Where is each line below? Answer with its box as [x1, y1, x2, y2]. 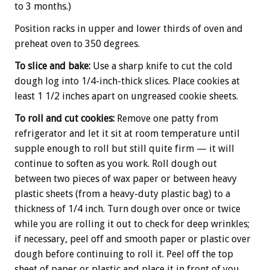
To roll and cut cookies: [14, 113, 115, 124]
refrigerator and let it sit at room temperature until [14, 128, 240, 139]
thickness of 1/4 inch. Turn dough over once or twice [14, 203, 240, 215]
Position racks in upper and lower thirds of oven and [14, 23, 243, 34]
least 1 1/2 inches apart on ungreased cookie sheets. [14, 90, 238, 102]
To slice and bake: [14, 60, 90, 72]
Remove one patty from [115, 113, 218, 124]
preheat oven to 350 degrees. [14, 38, 140, 49]
